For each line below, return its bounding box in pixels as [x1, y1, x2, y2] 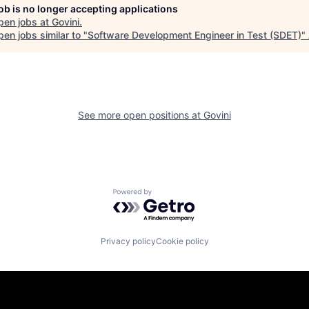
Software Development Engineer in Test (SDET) [88, 28, 301, 41]
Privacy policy [100, 236, 156, 247]
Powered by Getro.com [112, 188, 234, 202]
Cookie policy [155, 236, 209, 247]
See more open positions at [78, 108, 203, 121]
